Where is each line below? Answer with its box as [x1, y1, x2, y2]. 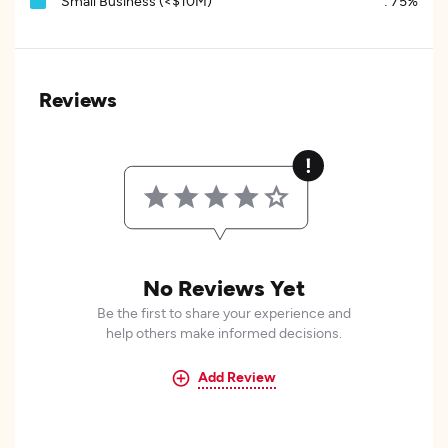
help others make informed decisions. [106, 324, 342, 341]
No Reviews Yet [143, 274, 305, 300]
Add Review [198, 368, 276, 385]
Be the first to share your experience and [97, 304, 351, 321]
